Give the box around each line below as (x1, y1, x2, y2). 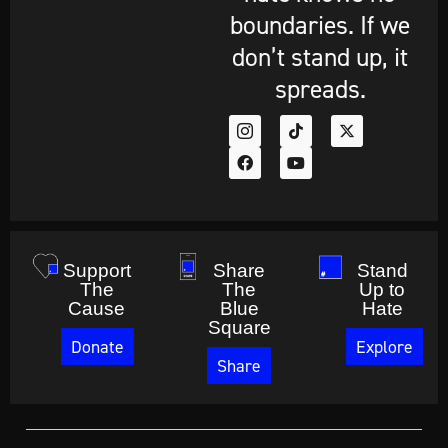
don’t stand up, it (232, 41, 409, 73)
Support (62, 260, 131, 282)
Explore (356, 336, 414, 358)
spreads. (274, 73, 366, 105)
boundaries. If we (230, 9, 411, 41)
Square (207, 317, 271, 339)
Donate (70, 336, 124, 358)
